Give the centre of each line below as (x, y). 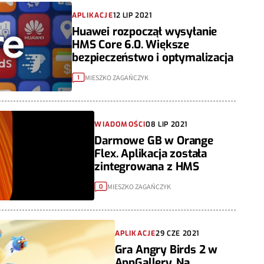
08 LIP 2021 (166, 125)
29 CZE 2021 (178, 234)
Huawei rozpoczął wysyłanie (145, 32)
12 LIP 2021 (132, 16)
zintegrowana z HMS (147, 167)
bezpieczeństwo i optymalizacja (153, 58)
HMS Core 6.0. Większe (131, 45)
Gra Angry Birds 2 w (166, 250)
